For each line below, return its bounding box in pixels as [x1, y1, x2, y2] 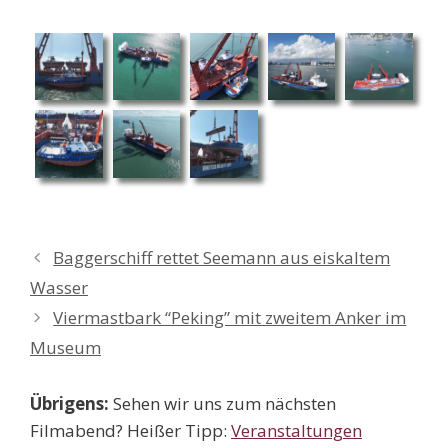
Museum [30, 335, 101, 359]
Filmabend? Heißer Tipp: [30, 418, 231, 442]
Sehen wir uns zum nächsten [109, 391, 336, 415]
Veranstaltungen [231, 418, 362, 442]
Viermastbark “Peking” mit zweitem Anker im [53, 305, 407, 329]
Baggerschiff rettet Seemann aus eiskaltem [53, 245, 391, 269]
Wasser [30, 275, 88, 299]
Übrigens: [30, 391, 109, 415]
